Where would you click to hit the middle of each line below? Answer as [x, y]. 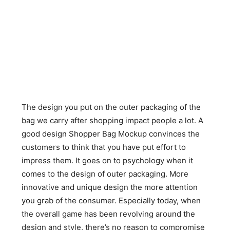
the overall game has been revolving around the [109, 214]
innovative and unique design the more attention [110, 187]
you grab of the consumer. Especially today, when [111, 200]
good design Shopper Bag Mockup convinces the [111, 134]
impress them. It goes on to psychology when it [108, 160]
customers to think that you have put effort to [104, 147]
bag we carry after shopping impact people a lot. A [113, 120]
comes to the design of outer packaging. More [105, 174]
